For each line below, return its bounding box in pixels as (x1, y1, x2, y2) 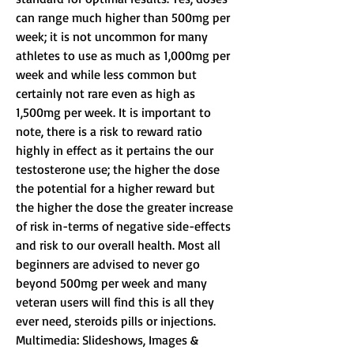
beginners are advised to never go (16, 256, 203, 273)
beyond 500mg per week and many (16, 275, 210, 292)
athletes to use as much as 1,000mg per (16, 47, 233, 64)
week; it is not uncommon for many (16, 28, 211, 45)
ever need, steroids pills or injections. (16, 313, 216, 330)
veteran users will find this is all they (16, 294, 217, 311)
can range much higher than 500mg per (16, 9, 233, 26)
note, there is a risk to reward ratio (16, 123, 205, 140)
